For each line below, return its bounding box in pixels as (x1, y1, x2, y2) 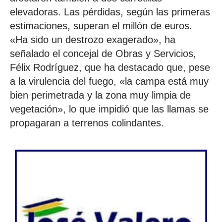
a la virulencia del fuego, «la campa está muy (10, 75, 209, 87)
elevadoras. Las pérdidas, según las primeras (10, 6, 210, 17)
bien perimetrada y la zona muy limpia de (10, 89, 191, 101)
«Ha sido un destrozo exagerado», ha (10, 34, 175, 45)
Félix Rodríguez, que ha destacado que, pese (10, 61, 210, 73)
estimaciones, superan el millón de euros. (10, 20, 192, 31)
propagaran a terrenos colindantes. (10, 117, 164, 128)
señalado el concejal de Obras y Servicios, (10, 48, 196, 59)
